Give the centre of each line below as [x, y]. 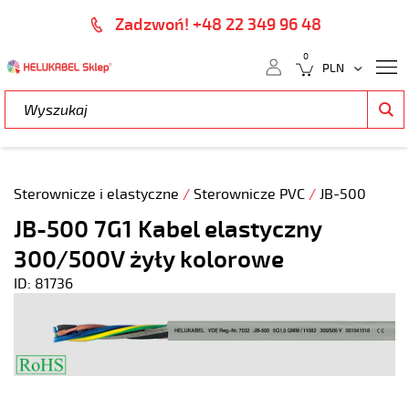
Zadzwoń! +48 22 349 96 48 [218, 25]
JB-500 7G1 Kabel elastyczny [168, 230]
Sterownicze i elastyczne [98, 194]
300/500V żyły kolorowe [149, 260]
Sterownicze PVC [251, 194]
